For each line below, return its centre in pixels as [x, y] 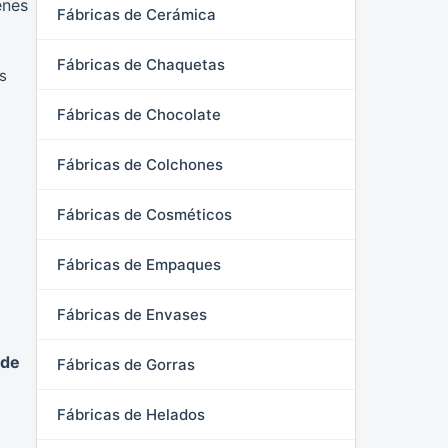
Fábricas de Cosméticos [144, 214]
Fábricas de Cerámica [136, 14]
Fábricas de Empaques [139, 264]
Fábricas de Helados [131, 414]
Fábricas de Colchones [140, 164]
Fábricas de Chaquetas [141, 64]
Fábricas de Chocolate [139, 114]
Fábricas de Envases [132, 314]
